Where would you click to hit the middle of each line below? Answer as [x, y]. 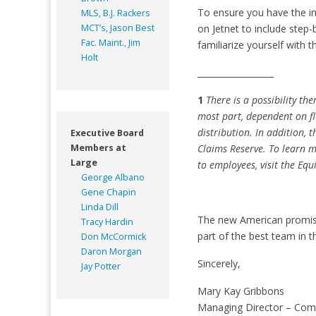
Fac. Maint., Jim [111, 42]
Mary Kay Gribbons [241, 291]
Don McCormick [114, 236]
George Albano [113, 177]
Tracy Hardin [107, 221]
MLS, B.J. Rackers [116, 13]
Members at [98, 147]
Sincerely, [219, 263]
